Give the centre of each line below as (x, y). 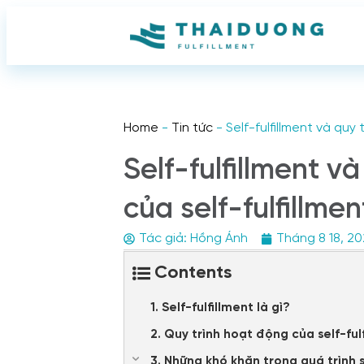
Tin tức (192, 128)
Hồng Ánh (217, 238)
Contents (193, 273)
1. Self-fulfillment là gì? (220, 308)
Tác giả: (163, 238)
